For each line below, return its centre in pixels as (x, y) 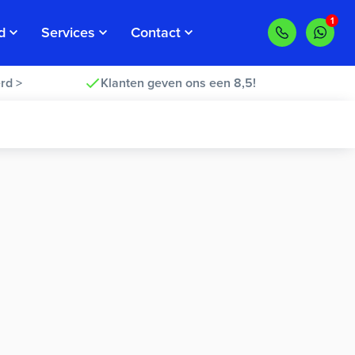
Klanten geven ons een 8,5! (178, 83)
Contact (156, 32)
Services (68, 32)
